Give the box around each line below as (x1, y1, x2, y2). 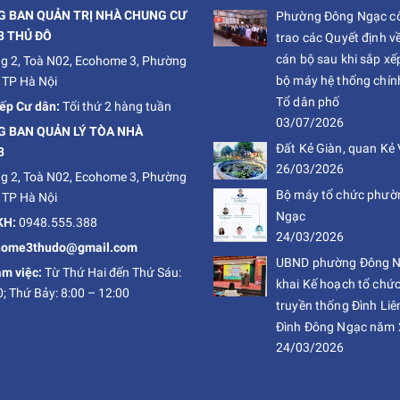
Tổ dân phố (276, 95, 340, 109)
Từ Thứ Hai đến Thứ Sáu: (41, 265, 181, 279)
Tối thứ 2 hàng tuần (59, 99, 171, 113)
